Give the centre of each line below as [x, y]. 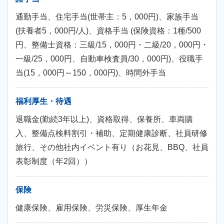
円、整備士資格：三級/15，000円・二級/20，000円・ [112, 45]
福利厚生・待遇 [43, 101]
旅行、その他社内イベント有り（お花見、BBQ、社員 [112, 147]
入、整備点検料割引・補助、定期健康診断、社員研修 [111, 133]
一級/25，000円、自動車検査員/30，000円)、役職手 [109, 59]
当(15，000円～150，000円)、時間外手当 [91, 73]
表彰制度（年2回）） [54, 161]
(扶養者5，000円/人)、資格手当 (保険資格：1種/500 [108, 31]
